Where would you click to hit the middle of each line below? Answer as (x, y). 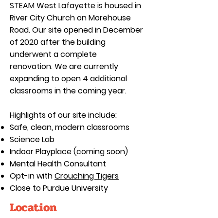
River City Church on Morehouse (70, 18)
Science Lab (32, 139)
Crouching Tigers (87, 176)
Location (33, 208)
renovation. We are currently (64, 66)
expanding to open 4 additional (68, 79)
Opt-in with (32, 176)
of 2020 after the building (58, 42)
